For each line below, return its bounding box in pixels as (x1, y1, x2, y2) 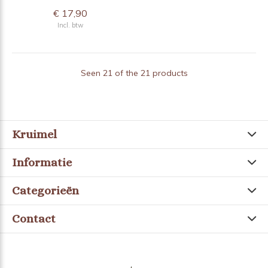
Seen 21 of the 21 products (80, 67, 188, 78)
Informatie (12, 155, 72, 169)
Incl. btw (57, 20, 83, 29)
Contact (12, 211, 56, 226)
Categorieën (12, 183, 79, 197)
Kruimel (12, 127, 57, 141)
